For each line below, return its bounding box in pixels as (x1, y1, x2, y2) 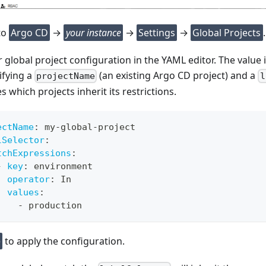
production (23, 199, 82, 211)
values (7, 186, 39, 198)
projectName (36, 70, 96, 81)
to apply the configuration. (2, 234, 125, 248)
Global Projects (192, 26, 261, 39)
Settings (138, 26, 175, 39)
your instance (65, 26, 121, 39)
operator (7, 173, 50, 185)
